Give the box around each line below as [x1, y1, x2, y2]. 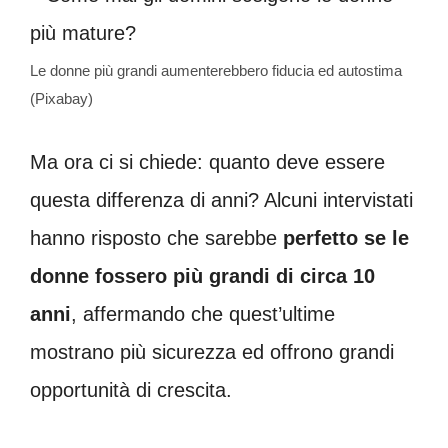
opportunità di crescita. [30, 379, 232, 401]
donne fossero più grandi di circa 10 [30, 265, 375, 287]
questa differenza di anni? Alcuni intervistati [30, 189, 413, 211]
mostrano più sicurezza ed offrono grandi [30, 341, 394, 363]
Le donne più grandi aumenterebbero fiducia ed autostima [30, 62, 402, 79]
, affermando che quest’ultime [71, 303, 335, 325]
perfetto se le [283, 227, 409, 249]
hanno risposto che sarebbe [30, 227, 283, 249]
